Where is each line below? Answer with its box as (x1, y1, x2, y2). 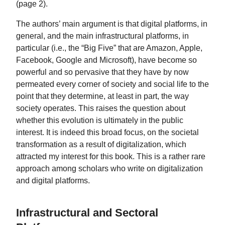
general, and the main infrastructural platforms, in (16, 31, 189, 40)
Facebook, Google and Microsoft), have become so (16, 55, 197, 64)
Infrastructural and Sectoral (16, 206, 158, 219)
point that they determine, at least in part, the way (16, 91, 189, 100)
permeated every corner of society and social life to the (16, 79, 209, 88)
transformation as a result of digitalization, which (16, 139, 186, 149)
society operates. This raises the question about (16, 103, 185, 113)
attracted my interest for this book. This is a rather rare (16, 151, 205, 161)
